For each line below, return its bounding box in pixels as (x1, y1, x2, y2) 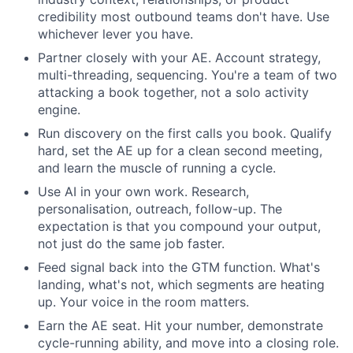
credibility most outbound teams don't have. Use (38, 9, 329, 24)
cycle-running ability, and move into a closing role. (38, 335, 339, 351)
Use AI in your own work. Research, (38, 184, 249, 199)
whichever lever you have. (38, 26, 193, 42)
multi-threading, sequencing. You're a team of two (38, 67, 337, 83)
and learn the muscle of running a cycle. (38, 160, 276, 176)
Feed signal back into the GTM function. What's (38, 259, 320, 275)
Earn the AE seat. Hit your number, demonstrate (38, 318, 323, 333)
